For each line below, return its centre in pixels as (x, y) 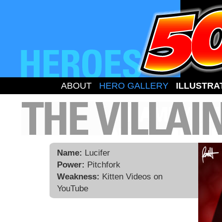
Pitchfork (103, 165)
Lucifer (96, 153)
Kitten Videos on (131, 176)
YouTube (73, 188)
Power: (71, 165)
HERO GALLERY (134, 86)
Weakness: (78, 176)
